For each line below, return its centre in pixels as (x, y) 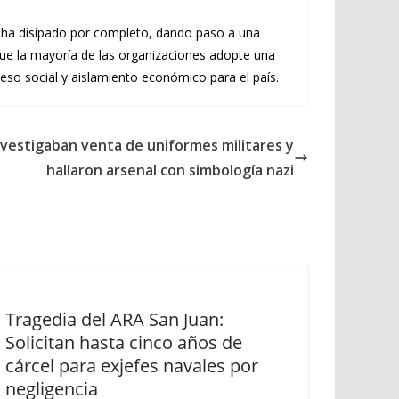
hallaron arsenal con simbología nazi (170, 170)
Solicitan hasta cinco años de (124, 342)
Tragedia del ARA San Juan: (114, 319)
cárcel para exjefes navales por (132, 366)
